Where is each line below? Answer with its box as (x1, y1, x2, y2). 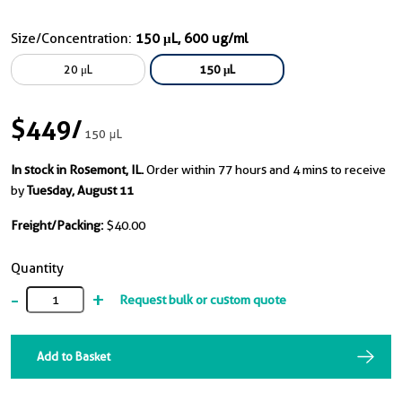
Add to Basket (37, 349, 110, 363)
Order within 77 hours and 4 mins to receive (146, 162, 386, 177)
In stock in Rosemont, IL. (11, 162, 144, 177)
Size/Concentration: (11, 31, 135, 47)
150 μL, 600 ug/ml (135, 31, 248, 47)
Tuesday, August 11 (27, 183, 134, 197)
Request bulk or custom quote (119, 292, 286, 307)
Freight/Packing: (11, 218, 103, 232)
